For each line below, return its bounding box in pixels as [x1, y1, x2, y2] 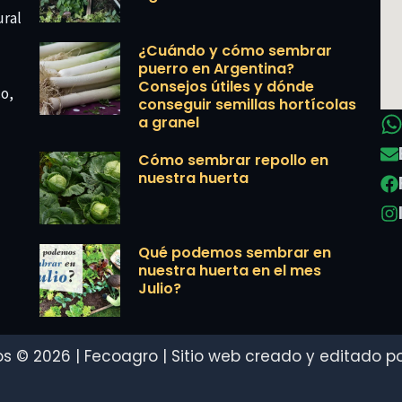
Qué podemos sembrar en [138, 242, 331, 264]
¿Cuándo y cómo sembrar [138, 40, 332, 62]
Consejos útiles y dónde [138, 76, 314, 98]
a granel [138, 112, 199, 134]
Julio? [138, 278, 181, 300]
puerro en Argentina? [138, 58, 294, 80]
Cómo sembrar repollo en [138, 150, 328, 171]
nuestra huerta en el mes [138, 260, 321, 282]
